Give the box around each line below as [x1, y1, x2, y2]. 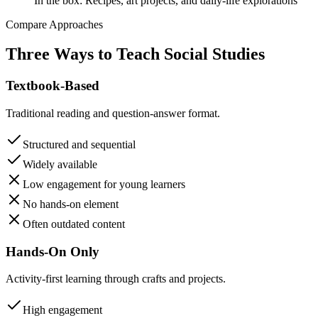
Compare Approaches [6, 18, 103, 31]
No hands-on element [23, 198, 119, 211]
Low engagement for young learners [23, 178, 185, 191]
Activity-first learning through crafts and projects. [6, 273, 226, 285]
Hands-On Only [6, 243, 99, 259]
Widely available [23, 158, 97, 171]
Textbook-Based [6, 78, 99, 94]
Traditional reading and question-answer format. [6, 107, 220, 120]
